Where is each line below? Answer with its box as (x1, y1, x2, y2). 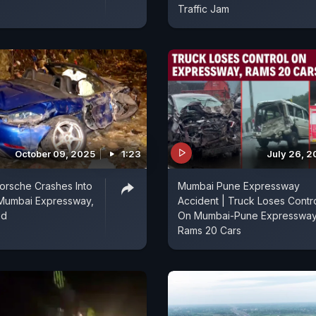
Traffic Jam (178, 2, 229, 15)
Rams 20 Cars (178, 224, 241, 236)
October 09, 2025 (15, 147, 95, 159)
